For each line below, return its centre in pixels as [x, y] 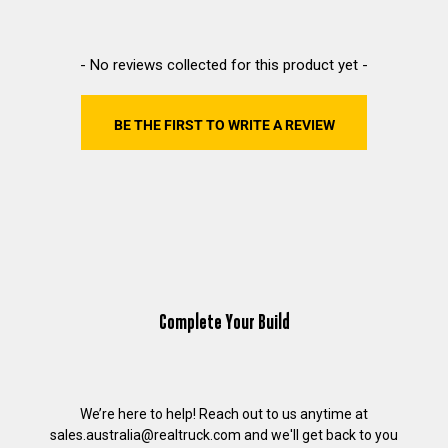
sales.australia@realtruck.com [147, 435]
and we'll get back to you [321, 435]
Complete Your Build [224, 323]
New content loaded [112, 61]
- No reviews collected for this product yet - [224, 65]
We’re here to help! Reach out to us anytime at [224, 414]
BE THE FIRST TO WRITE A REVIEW [224, 124]
